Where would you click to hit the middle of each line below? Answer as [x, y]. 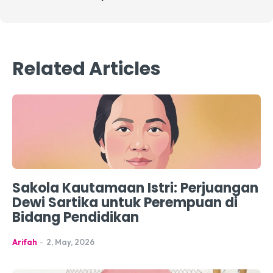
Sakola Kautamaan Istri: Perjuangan [135, 188]
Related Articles [87, 69]
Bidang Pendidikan [76, 217]
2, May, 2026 [70, 242]
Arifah [25, 242]
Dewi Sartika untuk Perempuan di [125, 202]
